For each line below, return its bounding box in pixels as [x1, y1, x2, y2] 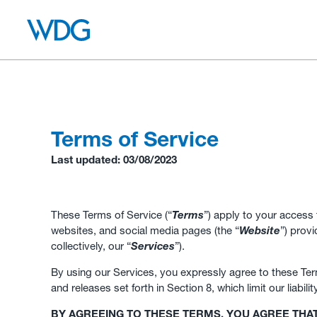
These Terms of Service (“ [51, 208, 172, 222]
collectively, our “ [51, 239, 131, 253]
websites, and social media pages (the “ [51, 224, 239, 238]
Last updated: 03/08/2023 [51, 153, 177, 167]
